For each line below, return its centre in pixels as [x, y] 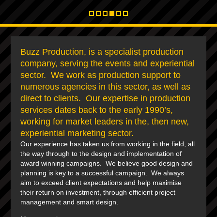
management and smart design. [70, 202]
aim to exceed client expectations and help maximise [101, 183]
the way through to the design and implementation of [101, 154]
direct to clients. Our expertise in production [106, 98]
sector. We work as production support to [101, 75]
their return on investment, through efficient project [98, 192]
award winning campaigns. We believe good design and [107, 163]
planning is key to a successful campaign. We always [102, 173]
